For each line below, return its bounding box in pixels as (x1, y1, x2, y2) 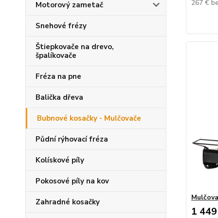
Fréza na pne (36, 72, 81, 81)
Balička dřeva (36, 92, 83, 102)
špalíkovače (36, 51, 76, 60)
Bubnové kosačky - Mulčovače (37, 113, 141, 123)
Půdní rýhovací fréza (36, 134, 108, 144)
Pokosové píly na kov (36, 176, 109, 186)
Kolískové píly (36, 155, 84, 165)
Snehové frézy (36, 21, 87, 31)
